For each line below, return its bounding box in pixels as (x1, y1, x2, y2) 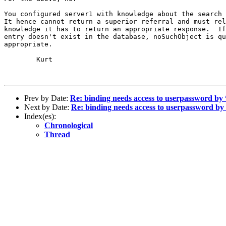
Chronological (44, 121, 93, 130)
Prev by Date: (24, 93, 70, 102)
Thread (44, 130, 70, 139)
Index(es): (24, 111, 56, 121)
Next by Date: (24, 102, 71, 111)
